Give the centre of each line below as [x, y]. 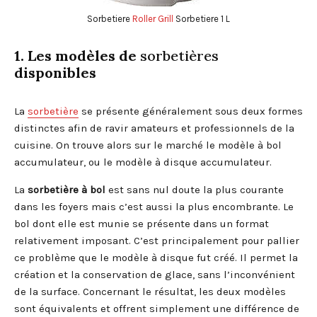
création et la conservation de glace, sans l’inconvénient [155, 274]
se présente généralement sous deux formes [191, 111]
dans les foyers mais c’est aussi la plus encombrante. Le [154, 206]
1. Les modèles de [77, 55]
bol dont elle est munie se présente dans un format [142, 223]
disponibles [55, 72]
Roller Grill [153, 18]
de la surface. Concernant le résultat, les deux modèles [150, 291]
